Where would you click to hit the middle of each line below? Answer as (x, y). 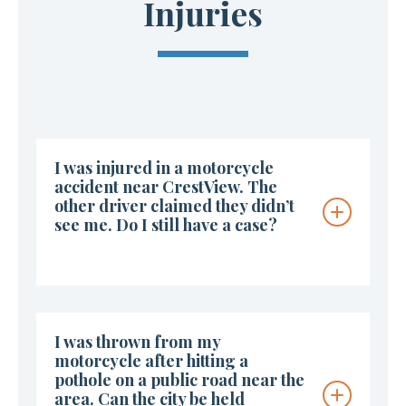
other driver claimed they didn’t (174, 206)
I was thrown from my (137, 342)
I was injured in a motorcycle (164, 168)
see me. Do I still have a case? (166, 225)
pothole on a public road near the (179, 380)
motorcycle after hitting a (151, 361)
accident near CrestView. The (166, 187)
